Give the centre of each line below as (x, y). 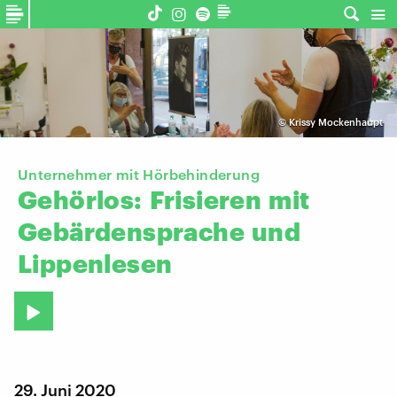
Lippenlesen (95, 264)
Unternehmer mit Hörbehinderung (139, 175)
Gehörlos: (80, 200)
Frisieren (206, 200)
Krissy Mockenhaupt (335, 122)
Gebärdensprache (131, 232)
